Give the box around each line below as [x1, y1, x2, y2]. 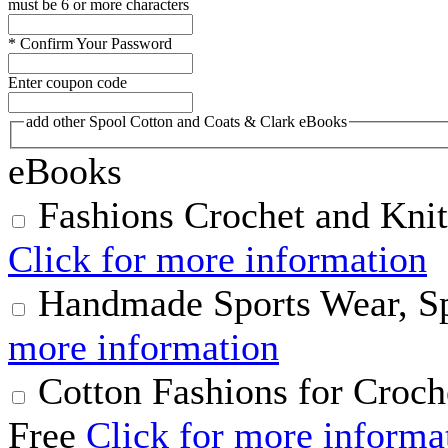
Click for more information [8, 238, 427, 281]
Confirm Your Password [20, 35, 172, 53]
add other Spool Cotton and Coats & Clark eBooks [26, 113, 347, 131]
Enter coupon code [8, 74, 127, 92]
